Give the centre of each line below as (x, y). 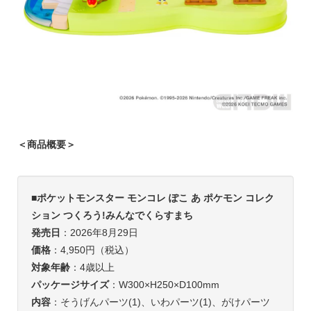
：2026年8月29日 (99, 233)
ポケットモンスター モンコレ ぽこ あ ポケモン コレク (155, 198)
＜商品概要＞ (46, 145)
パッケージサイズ (70, 285)
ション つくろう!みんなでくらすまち (112, 216)
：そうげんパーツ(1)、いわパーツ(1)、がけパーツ (160, 302)
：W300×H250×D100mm (164, 285)
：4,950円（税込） (92, 250)
